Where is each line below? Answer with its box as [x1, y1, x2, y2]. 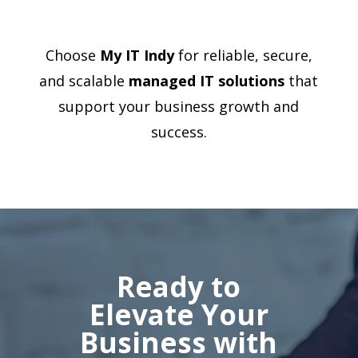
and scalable [39, 70, 129, 90]
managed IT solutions [129, 70, 285, 90]
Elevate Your [89, 295, 268, 333]
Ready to [117, 267, 241, 305]
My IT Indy [99, 45, 174, 65]
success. [150, 121, 207, 141]
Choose [45, 45, 100, 65]
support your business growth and [58, 96, 300, 116]
